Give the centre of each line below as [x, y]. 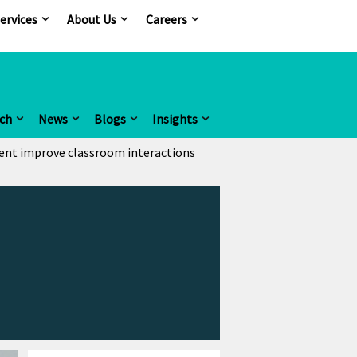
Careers [167, 19]
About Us [92, 19]
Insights [175, 118]
